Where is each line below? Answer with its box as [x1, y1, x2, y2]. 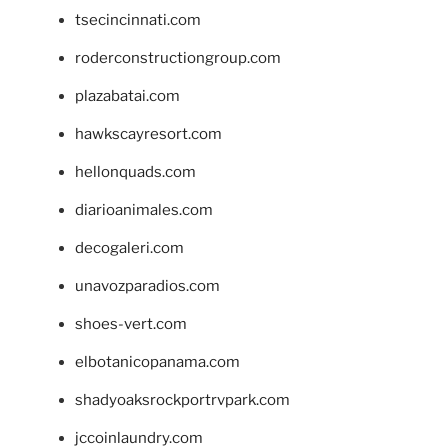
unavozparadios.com [75, 277, 220, 296]
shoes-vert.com [75, 315, 187, 334]
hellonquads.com [75, 163, 196, 182]
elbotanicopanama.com [75, 353, 240, 372]
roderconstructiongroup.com [75, 49, 281, 68]
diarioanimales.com [75, 201, 213, 220]
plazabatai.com [75, 87, 180, 106]
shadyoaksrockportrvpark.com [75, 391, 290, 410]
